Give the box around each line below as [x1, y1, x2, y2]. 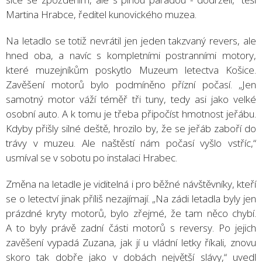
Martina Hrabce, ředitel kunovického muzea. [6, 7, 196, 21]
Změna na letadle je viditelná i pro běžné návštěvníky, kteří [6, 177, 256, 191]
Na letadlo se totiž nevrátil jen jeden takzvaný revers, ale [6, 33, 256, 47]
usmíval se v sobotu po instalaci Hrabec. [6, 150, 177, 164]
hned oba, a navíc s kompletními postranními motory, [6, 48, 256, 62]
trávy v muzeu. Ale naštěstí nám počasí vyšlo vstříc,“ [6, 136, 256, 150]
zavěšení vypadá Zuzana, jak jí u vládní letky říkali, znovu [6, 235, 256, 249]
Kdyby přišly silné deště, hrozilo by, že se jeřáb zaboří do [6, 121, 256, 135]
